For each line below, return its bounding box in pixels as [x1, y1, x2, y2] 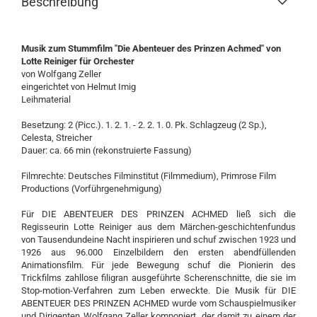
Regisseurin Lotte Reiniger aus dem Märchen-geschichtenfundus [21, 221, 296, 232]
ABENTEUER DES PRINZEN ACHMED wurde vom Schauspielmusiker [21, 298, 296, 309]
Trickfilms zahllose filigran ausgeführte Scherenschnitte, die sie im [21, 272, 296, 283]
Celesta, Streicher [21, 132, 92, 143]
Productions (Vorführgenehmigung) [21, 183, 162, 194]
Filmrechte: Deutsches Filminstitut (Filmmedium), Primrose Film [21, 171, 276, 181]
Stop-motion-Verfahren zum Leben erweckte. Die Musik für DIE [21, 285, 296, 296]
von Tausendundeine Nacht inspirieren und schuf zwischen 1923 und [21, 234, 296, 245]
